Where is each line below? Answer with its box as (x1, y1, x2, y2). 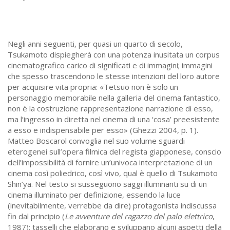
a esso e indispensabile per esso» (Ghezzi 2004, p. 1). (8, 125, 198, 136)
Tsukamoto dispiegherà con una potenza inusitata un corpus (8, 49, 220, 60)
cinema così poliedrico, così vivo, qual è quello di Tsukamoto (8, 168, 218, 179)
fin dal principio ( (8, 211, 65, 222)
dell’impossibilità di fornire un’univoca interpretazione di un (8, 157, 213, 168)
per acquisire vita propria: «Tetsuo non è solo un (8, 82, 178, 92)
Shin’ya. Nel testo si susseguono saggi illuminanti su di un (8, 179, 207, 189)
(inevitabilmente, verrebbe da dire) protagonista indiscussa (8, 200, 217, 211)
